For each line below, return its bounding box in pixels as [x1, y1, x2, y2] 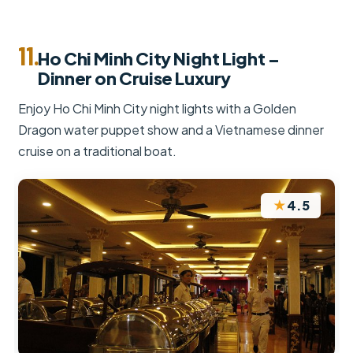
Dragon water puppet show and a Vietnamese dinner [18, 121, 325, 138]
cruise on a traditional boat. [18, 142, 177, 159]
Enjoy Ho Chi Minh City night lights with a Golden [18, 99, 297, 117]
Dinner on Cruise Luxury [38, 66, 232, 89]
